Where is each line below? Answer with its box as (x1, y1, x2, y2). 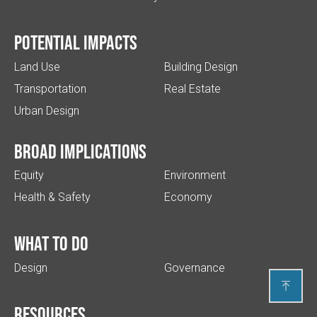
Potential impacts (14, 30, 137, 54)
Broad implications (14, 139, 146, 163)
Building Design (164, 59, 238, 74)
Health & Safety (14, 190, 91, 204)
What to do (14, 232, 88, 255)
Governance (164, 260, 225, 275)
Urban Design (14, 103, 79, 117)
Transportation (14, 81, 86, 96)
